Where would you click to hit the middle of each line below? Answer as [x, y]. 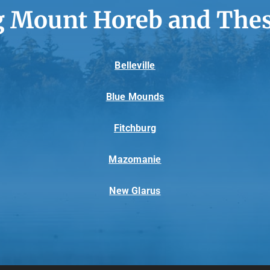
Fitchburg [135, 128]
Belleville [135, 66]
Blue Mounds [135, 97]
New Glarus [135, 191]
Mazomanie [135, 160]
